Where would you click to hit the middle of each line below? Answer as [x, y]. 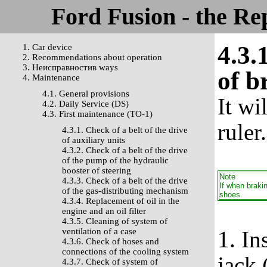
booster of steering [97, 170]
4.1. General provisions [86, 94]
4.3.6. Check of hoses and [111, 241]
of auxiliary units [94, 140]
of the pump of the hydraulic [115, 160]
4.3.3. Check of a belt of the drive [125, 181]
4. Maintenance [51, 77]
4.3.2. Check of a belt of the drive [125, 150]
